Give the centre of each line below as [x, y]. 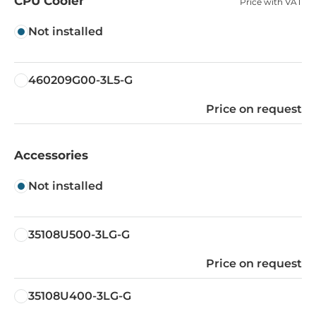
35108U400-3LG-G [80, 296]
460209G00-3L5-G [80, 80]
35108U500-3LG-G [79, 234]
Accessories [51, 155]
